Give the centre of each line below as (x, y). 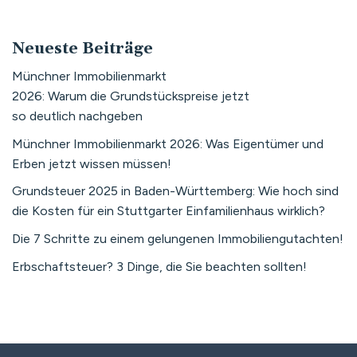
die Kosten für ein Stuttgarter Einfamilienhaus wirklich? (169, 211)
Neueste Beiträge (82, 49)
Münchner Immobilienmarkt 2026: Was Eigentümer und (168, 143)
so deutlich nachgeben (79, 116)
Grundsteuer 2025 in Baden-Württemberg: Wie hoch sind (175, 191)
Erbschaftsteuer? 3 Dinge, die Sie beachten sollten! (159, 266)
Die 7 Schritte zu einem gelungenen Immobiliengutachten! (178, 239)
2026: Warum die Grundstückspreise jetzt (131, 96)
